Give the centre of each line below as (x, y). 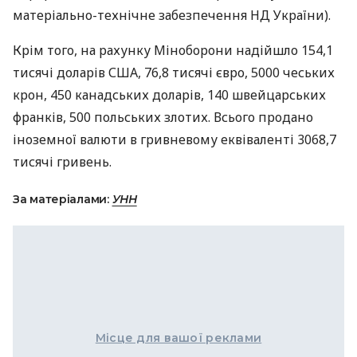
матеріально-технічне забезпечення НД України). (172, 15)
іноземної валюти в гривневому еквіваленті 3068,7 (175, 139)
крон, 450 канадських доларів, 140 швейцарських (169, 95)
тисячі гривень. (62, 162)
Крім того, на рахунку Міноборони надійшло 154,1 (173, 50)
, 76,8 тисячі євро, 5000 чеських (236, 73)
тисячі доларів (61, 73)
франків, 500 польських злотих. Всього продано (163, 117)
